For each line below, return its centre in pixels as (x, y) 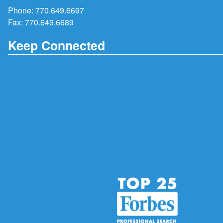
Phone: (22, 10)
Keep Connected (56, 45)
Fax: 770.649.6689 (41, 22)
